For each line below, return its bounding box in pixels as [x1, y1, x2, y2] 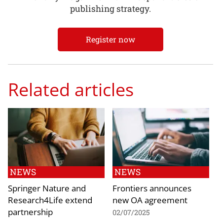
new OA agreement [112, 193, 187, 206]
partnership [8, 205, 53, 218]
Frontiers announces [112, 182, 191, 194]
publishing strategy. [70, 3, 151, 15]
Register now [86, 34, 135, 44]
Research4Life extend [8, 193, 92, 206]
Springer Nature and [8, 182, 86, 194]
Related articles [8, 77, 134, 102]
